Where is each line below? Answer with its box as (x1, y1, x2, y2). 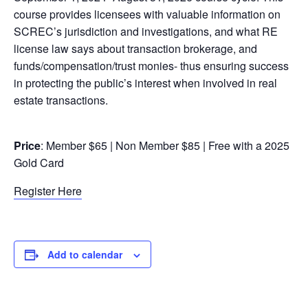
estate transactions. (14, 92, 108, 108)
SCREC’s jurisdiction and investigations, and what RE (14, 23, 278, 39)
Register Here (14, 183, 82, 199)
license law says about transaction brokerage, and (14, 41, 257, 56)
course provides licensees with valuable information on (14, 6, 280, 22)
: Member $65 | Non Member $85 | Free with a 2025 (41, 137, 289, 153)
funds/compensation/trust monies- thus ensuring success (14, 58, 289, 74)
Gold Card (14, 155, 64, 170)
